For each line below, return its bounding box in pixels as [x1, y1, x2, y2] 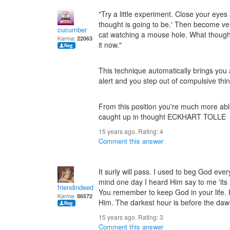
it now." [99, 40, 122, 50]
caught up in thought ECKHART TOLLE [99, 111, 226, 122]
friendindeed [57, 182, 93, 192]
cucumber [57, 25, 87, 34]
